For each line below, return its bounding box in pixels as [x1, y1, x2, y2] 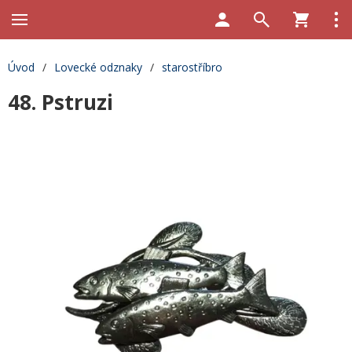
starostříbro [162, 60, 222, 75]
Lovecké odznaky [54, 60, 142, 75]
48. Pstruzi [8, 88, 113, 116]
